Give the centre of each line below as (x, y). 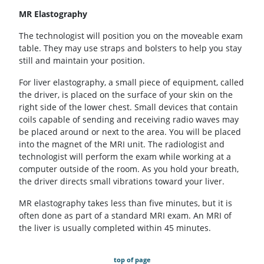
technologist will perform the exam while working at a (125, 157)
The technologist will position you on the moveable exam (131, 36)
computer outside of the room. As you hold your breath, (129, 169)
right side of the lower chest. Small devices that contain (128, 107)
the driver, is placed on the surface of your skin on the (126, 95)
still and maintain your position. (82, 61)
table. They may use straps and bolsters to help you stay (130, 48)
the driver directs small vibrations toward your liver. (122, 181)
